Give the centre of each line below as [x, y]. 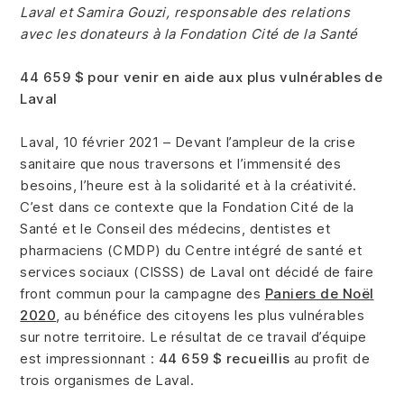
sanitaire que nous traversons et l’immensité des [181, 164]
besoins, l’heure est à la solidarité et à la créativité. [188, 186]
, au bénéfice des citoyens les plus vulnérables [211, 316]
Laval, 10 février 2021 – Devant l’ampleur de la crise [188, 142]
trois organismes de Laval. [107, 381]
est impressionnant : [89, 359]
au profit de [332, 359]
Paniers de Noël [319, 294]
